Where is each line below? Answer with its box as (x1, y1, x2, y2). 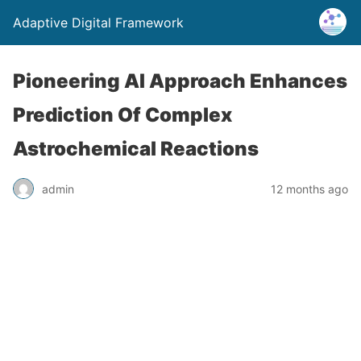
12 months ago (271, 181, 348, 196)
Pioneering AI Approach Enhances (13, 69, 347, 93)
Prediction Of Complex (13, 103, 232, 127)
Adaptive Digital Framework (13, 15, 184, 31)
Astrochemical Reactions (13, 137, 259, 160)
